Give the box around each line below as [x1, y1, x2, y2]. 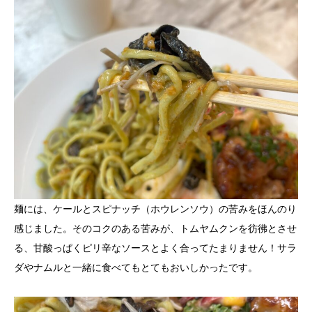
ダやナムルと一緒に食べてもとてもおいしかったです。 [14, 262, 258, 274]
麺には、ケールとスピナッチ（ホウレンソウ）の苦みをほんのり [14, 203, 297, 215]
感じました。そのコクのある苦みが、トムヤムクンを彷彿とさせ [14, 223, 297, 235]
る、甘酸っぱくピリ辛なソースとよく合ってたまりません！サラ [14, 242, 297, 254]
